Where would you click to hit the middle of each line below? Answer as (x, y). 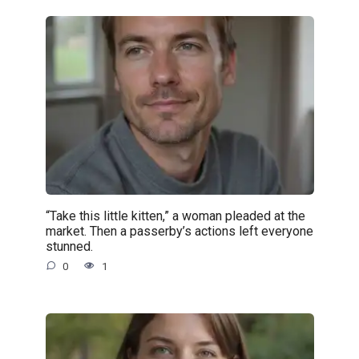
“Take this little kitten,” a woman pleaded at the (175, 216)
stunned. (69, 246)
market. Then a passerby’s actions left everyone (179, 231)
